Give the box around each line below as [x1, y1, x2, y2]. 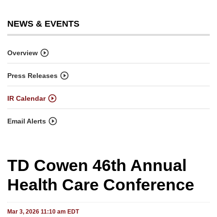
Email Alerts [7, 117, 46, 125]
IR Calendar [7, 94, 46, 103]
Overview [7, 49, 38, 57]
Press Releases [7, 72, 58, 80]
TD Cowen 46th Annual [7, 156, 186, 175]
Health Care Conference [7, 175, 194, 194]
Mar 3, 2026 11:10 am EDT [7, 208, 79, 216]
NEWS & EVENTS [7, 19, 79, 29]
